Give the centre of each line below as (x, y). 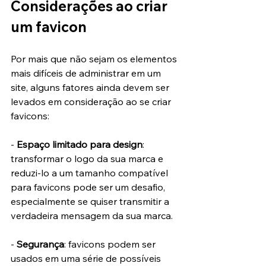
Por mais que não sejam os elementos (95, 59)
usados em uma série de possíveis (87, 259)
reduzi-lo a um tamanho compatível (91, 173)
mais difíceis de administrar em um (87, 73)
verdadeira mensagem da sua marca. (92, 216)
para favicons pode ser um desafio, (89, 187)
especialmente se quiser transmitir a (91, 202)
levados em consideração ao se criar (92, 102)
